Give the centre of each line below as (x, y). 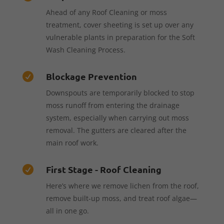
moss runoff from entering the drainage (112, 105)
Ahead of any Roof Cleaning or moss (106, 12)
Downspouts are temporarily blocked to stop (120, 92)
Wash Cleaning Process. (85, 49)
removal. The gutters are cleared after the (116, 130)
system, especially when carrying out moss (117, 117)
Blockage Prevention (91, 76)
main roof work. (72, 142)
